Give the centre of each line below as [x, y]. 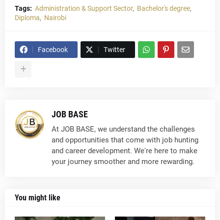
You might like [38, 198]
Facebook [53, 50]
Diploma [27, 18]
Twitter [114, 50]
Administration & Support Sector [84, 8]
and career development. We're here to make [124, 151]
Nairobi [55, 18]
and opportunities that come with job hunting [125, 140]
